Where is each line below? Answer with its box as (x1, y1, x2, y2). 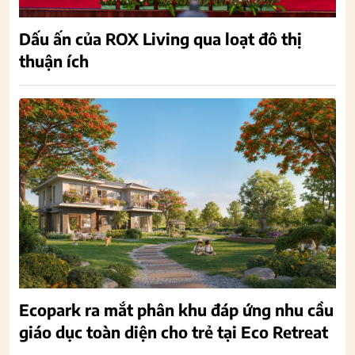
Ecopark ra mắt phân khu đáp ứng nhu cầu (19, 299, 334, 319)
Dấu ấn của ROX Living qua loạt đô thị (19, 28, 302, 48)
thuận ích (19, 50, 89, 71)
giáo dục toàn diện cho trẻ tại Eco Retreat (19, 321, 328, 342)
